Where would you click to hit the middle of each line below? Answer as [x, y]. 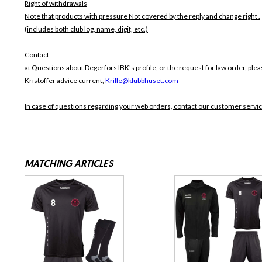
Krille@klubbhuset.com [142, 81]
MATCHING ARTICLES [69, 165]
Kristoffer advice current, [65, 81]
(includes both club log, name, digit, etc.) [86, 29]
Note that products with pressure [77, 16]
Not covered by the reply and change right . [194, 16]
